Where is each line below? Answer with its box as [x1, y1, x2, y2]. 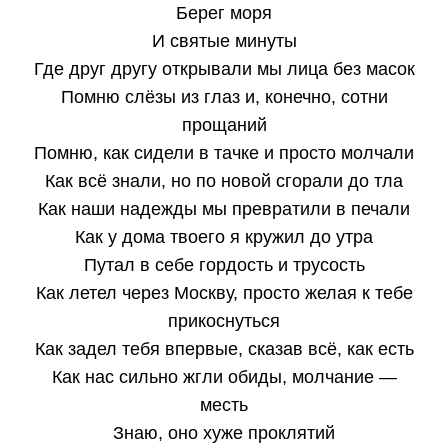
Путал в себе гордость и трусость [83, 255, 365, 275]
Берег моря [176, 3, 272, 23]
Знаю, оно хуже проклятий [113, 423, 335, 443]
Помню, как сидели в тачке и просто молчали [34, 143, 414, 163]
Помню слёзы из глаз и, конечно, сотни [60, 87, 388, 107]
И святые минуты [151, 31, 297, 51]
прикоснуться [168, 311, 280, 331]
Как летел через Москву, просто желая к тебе [35, 283, 413, 303]
